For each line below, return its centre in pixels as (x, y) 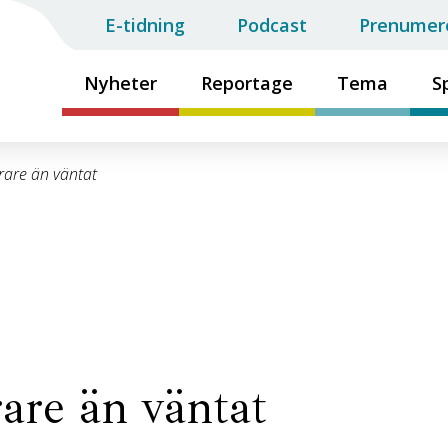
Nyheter (120, 83)
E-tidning (145, 25)
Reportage (247, 83)
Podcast (272, 25)
